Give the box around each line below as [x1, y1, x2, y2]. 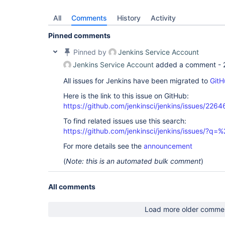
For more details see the [63, 142, 144, 150]
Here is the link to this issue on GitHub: [63, 91, 189, 100]
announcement [144, 142, 192, 150]
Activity [151, 14, 176, 22]
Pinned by [71, 48, 108, 56]
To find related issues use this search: [63, 117, 186, 125]
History [117, 14, 141, 22]
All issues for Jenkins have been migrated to [63, 76, 210, 85]
